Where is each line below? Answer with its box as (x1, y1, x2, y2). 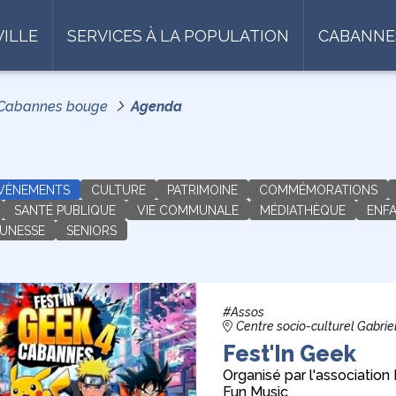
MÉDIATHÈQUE (260, 203, 346, 217)
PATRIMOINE (167, 183, 238, 197)
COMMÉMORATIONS (259, 183, 377, 197)
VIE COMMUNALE (137, 203, 239, 217)
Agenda (131, 98, 182, 115)
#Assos (223, 305, 264, 320)
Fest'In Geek (223, 340, 356, 368)
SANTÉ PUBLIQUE (14, 203, 116, 217)
